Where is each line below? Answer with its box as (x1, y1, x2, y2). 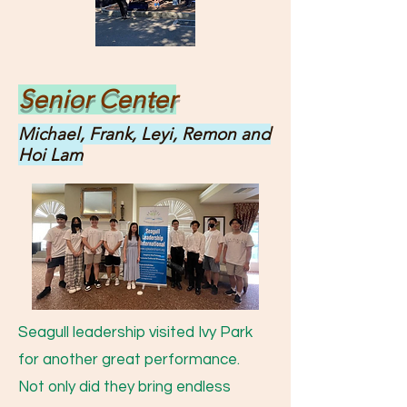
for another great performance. (18, 352, 243, 368)
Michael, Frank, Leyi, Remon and (18, 124, 271, 144)
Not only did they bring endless (18, 379, 231, 395)
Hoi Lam (18, 144, 83, 165)
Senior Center (18, 84, 176, 114)
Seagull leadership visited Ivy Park (18, 324, 253, 341)
